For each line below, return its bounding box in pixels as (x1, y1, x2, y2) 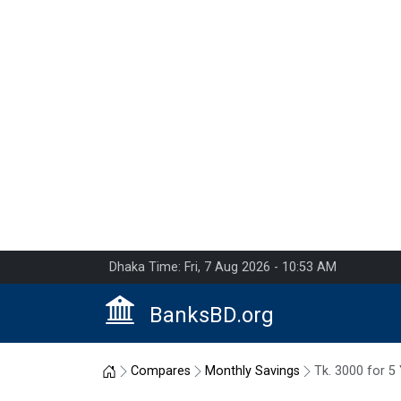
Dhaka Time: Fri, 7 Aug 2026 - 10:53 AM (109, 260, 337, 275)
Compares (131, 363, 191, 380)
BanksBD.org (149, 302, 274, 328)
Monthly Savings (205, 363, 300, 380)
